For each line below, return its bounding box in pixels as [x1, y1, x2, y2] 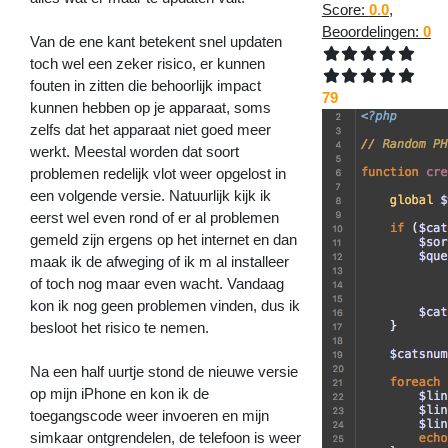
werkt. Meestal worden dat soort [30, 142, 240, 160]
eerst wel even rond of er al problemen [30, 208, 280, 226]
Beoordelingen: [321, 22, 423, 40]
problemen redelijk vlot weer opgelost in [30, 164, 287, 182]
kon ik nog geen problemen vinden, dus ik [30, 296, 301, 314]
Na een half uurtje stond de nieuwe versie [30, 362, 299, 380]
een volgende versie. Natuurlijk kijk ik [30, 186, 272, 204]
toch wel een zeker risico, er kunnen [30, 54, 266, 72]
